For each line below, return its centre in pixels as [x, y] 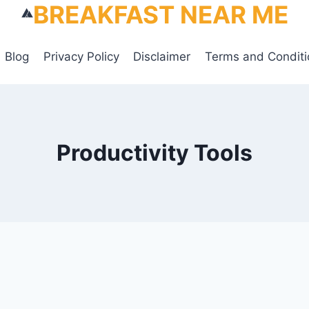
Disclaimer [162, 56]
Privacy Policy [81, 56]
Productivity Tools [154, 153]
